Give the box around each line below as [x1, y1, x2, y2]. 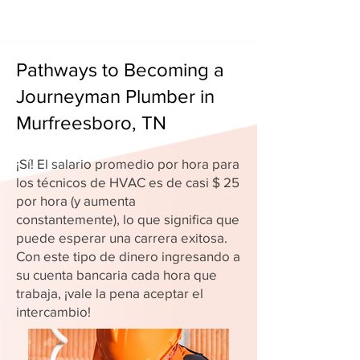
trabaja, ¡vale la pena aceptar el [16, 285, 203, 301]
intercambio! [16, 304, 91, 319]
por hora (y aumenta [16, 193, 136, 208]
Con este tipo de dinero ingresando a [16, 248, 240, 264]
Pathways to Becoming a [16, 59, 224, 80]
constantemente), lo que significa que [16, 211, 239, 227]
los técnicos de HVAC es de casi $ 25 [16, 174, 239, 190]
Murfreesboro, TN [16, 112, 166, 133]
